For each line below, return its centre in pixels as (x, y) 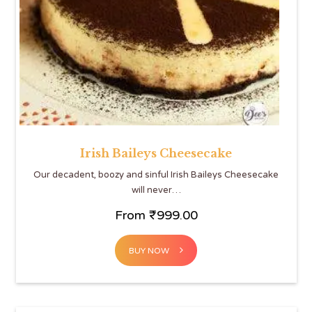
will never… (156, 190)
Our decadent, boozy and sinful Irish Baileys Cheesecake (156, 174)
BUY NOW (149, 250)
